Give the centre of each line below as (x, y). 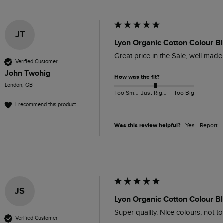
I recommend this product (46, 105)
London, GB (19, 85)
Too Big (184, 93)
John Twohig (28, 73)
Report (209, 125)
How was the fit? (137, 77)
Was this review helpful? (147, 125)
